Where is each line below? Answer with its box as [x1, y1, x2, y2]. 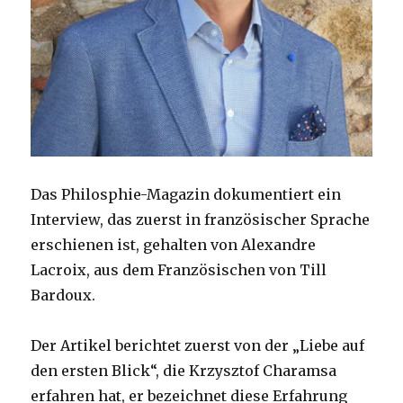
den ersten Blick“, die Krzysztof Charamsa [31, 361, 337, 380]
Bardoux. [31, 285, 96, 304]
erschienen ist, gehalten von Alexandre [31, 235, 317, 254]
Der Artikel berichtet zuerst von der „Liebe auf [31, 336, 365, 354]
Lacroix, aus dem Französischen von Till [31, 260, 327, 279]
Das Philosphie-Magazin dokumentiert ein [31, 184, 342, 203]
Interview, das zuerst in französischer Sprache [31, 210, 371, 228]
